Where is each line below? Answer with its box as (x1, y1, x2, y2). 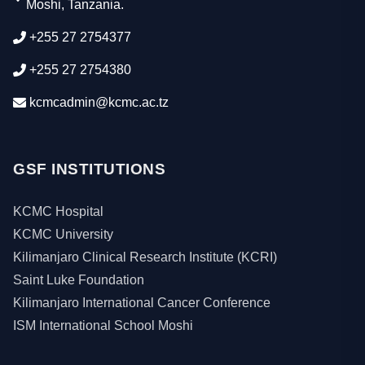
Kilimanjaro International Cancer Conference (13, 296, 270, 310)
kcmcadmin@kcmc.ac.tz (29, 95, 169, 109)
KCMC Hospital (13, 204, 103, 218)
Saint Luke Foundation (13, 273, 144, 287)
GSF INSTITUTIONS (13, 161, 165, 178)
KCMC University (13, 227, 113, 241)
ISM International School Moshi (13, 319, 193, 332)
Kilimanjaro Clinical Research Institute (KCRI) (13, 250, 277, 264)
